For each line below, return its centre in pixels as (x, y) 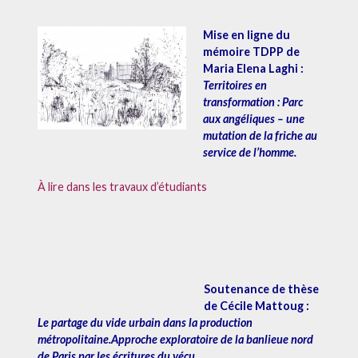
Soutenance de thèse (262, 288)
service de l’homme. (250, 153)
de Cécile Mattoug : (257, 305)
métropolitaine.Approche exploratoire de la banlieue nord (175, 339)
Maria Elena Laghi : (254, 69)
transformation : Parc (253, 102)
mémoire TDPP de (252, 52)
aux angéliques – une (254, 119)
